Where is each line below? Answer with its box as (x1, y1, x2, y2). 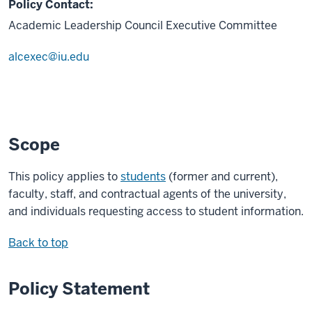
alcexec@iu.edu (8, 49, 89, 65)
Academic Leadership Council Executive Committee (8, 18, 277, 33)
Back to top (8, 235, 68, 251)
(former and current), (166, 169, 278, 185)
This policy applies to (8, 169, 120, 185)
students (120, 169, 166, 185)
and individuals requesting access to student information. (8, 204, 304, 219)
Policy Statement (8, 278, 150, 300)
